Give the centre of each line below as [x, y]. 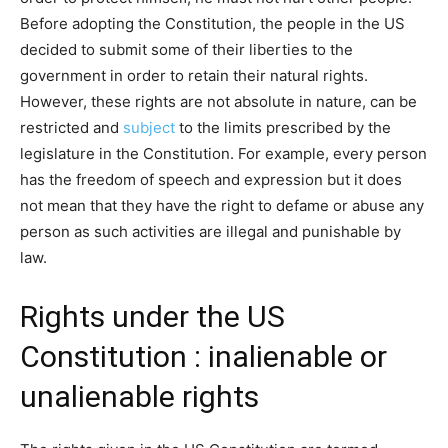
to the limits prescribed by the [283, 127]
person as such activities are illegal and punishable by [210, 231]
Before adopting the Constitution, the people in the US [212, 23]
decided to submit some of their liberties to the [186, 49]
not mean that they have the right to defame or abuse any [222, 205]
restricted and [71, 127]
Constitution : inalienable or [203, 356]
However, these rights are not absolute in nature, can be [218, 101]
